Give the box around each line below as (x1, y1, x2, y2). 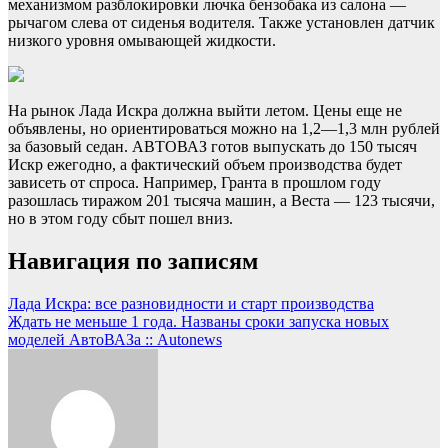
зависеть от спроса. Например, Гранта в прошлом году (8, 173, 381, 191)
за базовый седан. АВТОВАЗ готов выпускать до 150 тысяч (8, 137, 417, 155)
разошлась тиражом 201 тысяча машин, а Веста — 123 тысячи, (8, 191, 435, 209)
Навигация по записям (8, 247, 258, 274)
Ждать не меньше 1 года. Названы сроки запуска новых (8, 312, 389, 330)
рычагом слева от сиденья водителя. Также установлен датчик (8, 13, 435, 31)
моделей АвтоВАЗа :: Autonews (8, 330, 222, 348)
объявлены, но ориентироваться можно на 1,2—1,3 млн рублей (8, 119, 440, 137)
